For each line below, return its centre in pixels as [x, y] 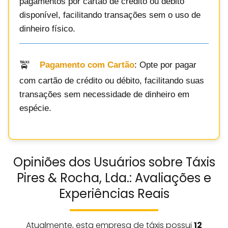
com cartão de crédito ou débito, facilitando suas [112, 80]
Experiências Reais [114, 193]
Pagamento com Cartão [87, 65]
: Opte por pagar [165, 65]
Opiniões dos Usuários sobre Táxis [114, 162]
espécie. [35, 108]
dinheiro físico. [47, 28]
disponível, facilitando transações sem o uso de [110, 15]
